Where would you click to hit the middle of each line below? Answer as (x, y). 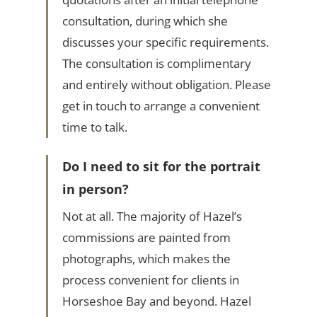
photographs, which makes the (146, 259)
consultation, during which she (145, 21)
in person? (95, 189)
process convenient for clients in (150, 280)
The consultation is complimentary (156, 64)
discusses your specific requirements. (165, 42)
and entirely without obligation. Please (166, 85)
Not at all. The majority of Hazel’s (152, 217)
